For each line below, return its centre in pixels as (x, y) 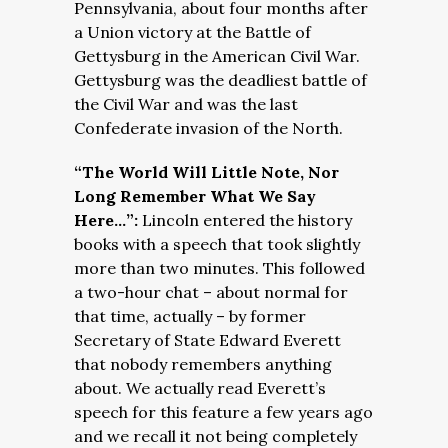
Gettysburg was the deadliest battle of (220, 80)
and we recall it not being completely (215, 436)
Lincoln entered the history (247, 220)
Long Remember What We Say (195, 196)
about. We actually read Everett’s (200, 388)
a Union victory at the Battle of (192, 32)
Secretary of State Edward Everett (207, 340)
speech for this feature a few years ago (223, 412)
